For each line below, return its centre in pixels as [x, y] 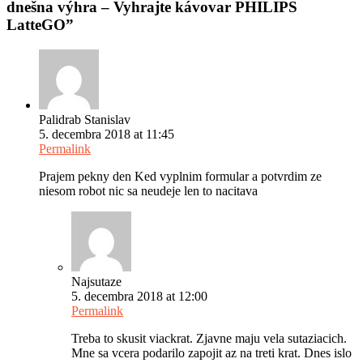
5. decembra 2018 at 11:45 [107, 134]
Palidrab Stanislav [85, 119]
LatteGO [36, 24]
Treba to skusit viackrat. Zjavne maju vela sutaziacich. [209, 338]
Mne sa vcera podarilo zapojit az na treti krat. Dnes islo [211, 352]
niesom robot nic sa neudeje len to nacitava [148, 190]
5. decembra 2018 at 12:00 [139, 296]
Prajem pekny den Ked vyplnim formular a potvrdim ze [180, 176]
